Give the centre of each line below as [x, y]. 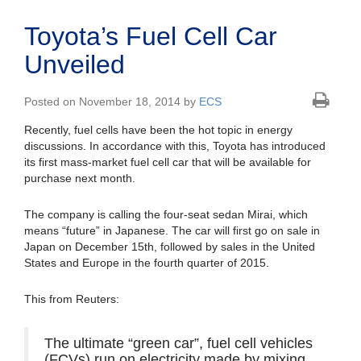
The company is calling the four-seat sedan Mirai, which [166, 215]
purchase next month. [80, 178]
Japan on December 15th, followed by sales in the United [170, 247]
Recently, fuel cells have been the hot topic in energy [158, 130]
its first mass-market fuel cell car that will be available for [168, 162]
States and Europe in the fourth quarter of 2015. [147, 263]
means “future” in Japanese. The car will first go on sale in [172, 231]
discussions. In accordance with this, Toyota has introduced [175, 146]
